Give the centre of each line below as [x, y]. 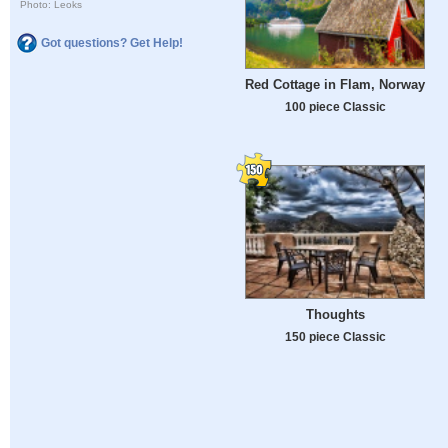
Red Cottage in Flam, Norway [335, 84]
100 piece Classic [335, 106]
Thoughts [335, 315]
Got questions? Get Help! [112, 42]
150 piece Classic [335, 337]
